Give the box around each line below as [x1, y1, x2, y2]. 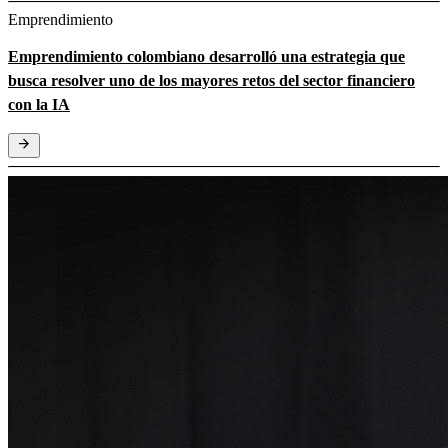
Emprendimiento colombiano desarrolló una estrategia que [8, 47, 405, 65]
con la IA [8, 95, 70, 113]
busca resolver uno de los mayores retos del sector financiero [8, 71, 415, 89]
